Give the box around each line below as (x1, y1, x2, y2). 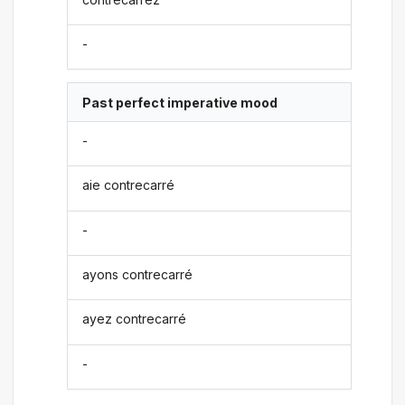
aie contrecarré (82, 177, 175, 193)
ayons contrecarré (82, 267, 193, 283)
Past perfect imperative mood (82, 94, 278, 110)
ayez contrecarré (82, 311, 187, 327)
